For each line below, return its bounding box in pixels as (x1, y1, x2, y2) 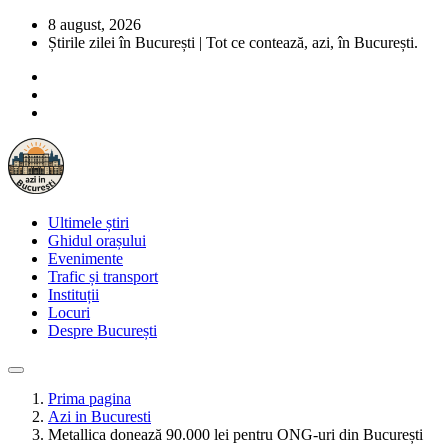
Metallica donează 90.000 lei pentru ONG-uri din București (48, 426, 423, 443)
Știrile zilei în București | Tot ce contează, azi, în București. (48, 34, 418, 51)
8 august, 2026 (48, 16, 141, 33)
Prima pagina (48, 390, 131, 407)
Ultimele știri (48, 214, 129, 231)
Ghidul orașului (48, 232, 146, 249)
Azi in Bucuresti (48, 408, 151, 425)
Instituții (48, 286, 99, 303)
